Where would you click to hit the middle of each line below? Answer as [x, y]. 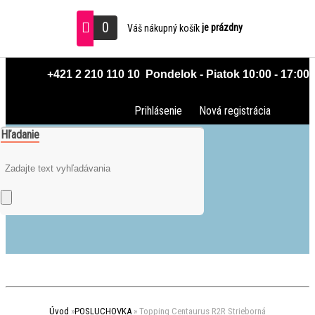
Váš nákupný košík [164, 28]
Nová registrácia [235, 111]
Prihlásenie [158, 111]
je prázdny [222, 28]
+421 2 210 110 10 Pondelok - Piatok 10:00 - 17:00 [177, 74]
